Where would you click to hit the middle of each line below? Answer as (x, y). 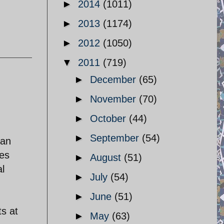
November (114, 99)
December (114, 79)
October (109, 118)
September (116, 138)
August (107, 157)
